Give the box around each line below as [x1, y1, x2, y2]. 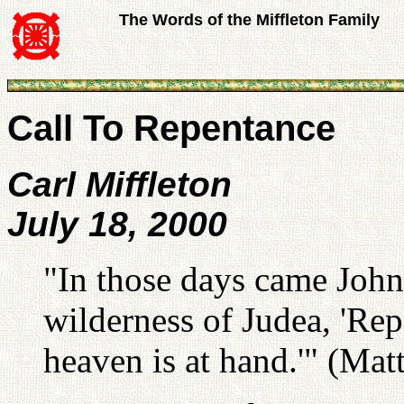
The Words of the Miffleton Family [119, 11, 380, 29]
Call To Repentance [7, 108, 335, 148]
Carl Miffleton [7, 165, 232, 204]
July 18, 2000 [7, 205, 227, 243]
